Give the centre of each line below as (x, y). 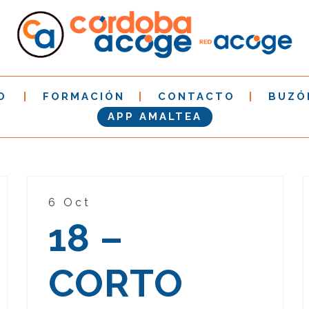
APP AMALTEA (154, 117)
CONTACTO (197, 97)
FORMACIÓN (84, 97)
